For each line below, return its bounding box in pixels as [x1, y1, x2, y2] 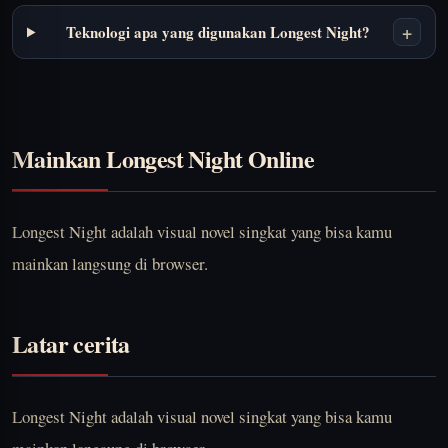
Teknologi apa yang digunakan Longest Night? [65, 21, 370, 44]
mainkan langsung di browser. [12, 252, 208, 276]
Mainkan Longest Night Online [12, 141, 315, 177]
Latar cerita [12, 326, 130, 362]
